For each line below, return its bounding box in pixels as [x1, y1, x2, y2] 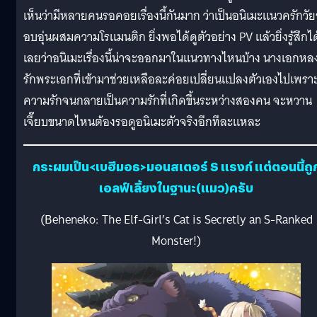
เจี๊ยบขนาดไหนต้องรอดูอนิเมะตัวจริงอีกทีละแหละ [23, 111, 260, 132]
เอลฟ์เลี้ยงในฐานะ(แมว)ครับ [99, 179, 253, 197]
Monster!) [151, 231, 201, 252]
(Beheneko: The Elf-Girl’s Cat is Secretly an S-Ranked [40, 209, 313, 231]
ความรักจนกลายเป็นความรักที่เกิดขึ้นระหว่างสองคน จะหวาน [23, 90, 312, 111]
